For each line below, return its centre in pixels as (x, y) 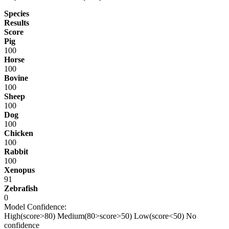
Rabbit (16, 151)
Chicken (19, 133)
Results (17, 22)
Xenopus (19, 170)
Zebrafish (21, 188)
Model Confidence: (35, 207)
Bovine (16, 78)
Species (17, 13)
